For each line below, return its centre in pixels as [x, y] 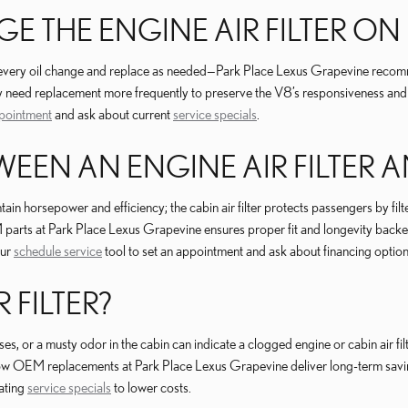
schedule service [58, 250]
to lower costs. [151, 387]
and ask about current [112, 114]
